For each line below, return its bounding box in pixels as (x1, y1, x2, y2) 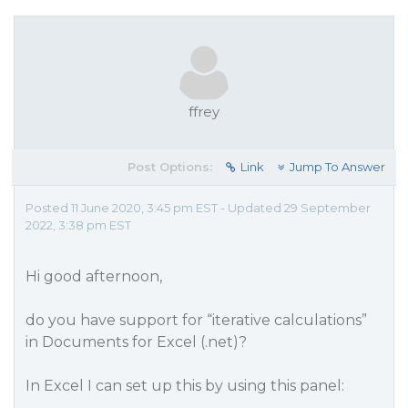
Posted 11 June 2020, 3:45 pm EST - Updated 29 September (25, 200, 371, 215)
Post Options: (127, 159, 212, 174)
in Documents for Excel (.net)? (25, 333, 247, 351)
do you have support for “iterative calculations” (25, 311, 367, 329)
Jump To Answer (290, 159, 385, 174)
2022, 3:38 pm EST (25, 218, 131, 232)
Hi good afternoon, (25, 268, 162, 285)
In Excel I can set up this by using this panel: (25, 377, 344, 394)
